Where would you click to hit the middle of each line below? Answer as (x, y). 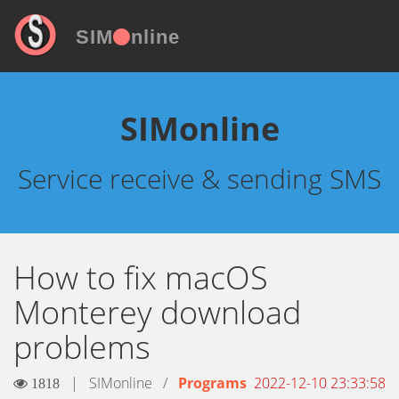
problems (82, 347)
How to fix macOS (141, 277)
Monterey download (157, 312)
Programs (212, 383)
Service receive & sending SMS (199, 179)
